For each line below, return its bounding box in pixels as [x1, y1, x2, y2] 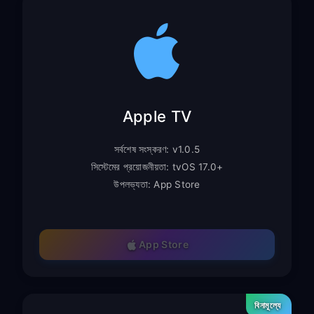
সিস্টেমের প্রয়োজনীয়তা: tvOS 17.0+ [90, 161, 224, 172]
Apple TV [122, 107, 192, 125]
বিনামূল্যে [254, 299, 280, 310]
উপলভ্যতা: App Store [114, 178, 200, 190]
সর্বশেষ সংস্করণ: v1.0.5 [114, 143, 200, 155]
